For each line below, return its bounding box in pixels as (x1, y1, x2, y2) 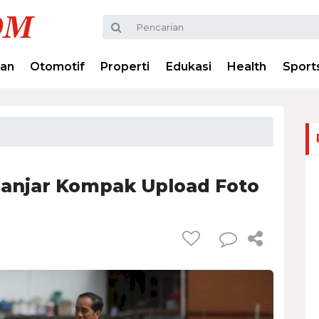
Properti (100, 60, 150, 73)
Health (227, 60, 267, 73)
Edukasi (165, 60, 211, 73)
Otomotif (30, 60, 85, 73)
